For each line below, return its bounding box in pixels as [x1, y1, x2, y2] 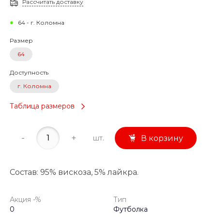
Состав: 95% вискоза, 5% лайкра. [10, 168, 139, 177]
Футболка [113, 205, 148, 214]
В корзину [141, 134, 184, 143]
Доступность [10, 69, 48, 76]
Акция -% [10, 195, 41, 204]
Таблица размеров [10, 102, 75, 111]
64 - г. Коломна [18, 19, 65, 26]
